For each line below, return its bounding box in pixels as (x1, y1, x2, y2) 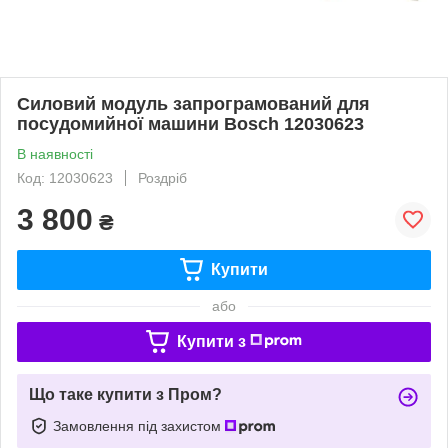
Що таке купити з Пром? (29, 385, 222, 403)
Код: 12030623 (17, 169, 113, 186)
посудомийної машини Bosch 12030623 (17, 113, 364, 134)
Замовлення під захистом (53, 417, 225, 434)
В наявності (17, 145, 93, 162)
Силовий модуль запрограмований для (17, 93, 370, 114)
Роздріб (138, 169, 187, 186)
